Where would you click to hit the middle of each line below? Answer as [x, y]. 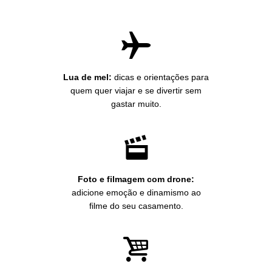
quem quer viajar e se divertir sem [136, 90]
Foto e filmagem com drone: [136, 179]
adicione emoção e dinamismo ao [136, 192]
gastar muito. [136, 104]
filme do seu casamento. [136, 206]
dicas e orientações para [160, 77]
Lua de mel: [87, 77]
